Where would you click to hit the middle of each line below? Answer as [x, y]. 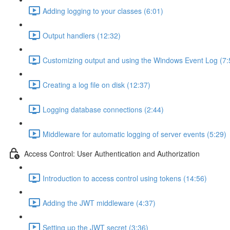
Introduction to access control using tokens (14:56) [125, 178]
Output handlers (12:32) [82, 35]
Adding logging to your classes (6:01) [103, 11]
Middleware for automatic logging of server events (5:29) [135, 134]
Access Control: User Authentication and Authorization [112, 153]
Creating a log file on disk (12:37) [97, 84]
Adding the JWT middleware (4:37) [99, 203]
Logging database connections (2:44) [103, 109]
